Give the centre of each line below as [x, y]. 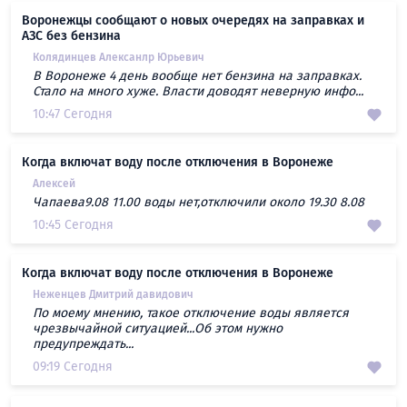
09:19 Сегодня [73, 367]
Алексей [54, 184]
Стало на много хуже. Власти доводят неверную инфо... [198, 92]
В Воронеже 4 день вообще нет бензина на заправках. [197, 76]
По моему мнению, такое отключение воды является [191, 313]
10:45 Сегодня [73, 225]
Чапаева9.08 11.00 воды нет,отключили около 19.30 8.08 [199, 203]
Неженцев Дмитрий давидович [113, 295]
